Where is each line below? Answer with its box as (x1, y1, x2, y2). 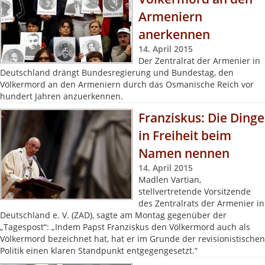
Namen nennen (138, 145, 230, 161)
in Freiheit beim (138, 127, 231, 144)
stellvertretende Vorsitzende (138, 186, 251, 197)
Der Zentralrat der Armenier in (138, 55, 260, 66)
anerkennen (138, 26, 210, 43)
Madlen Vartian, (138, 174, 201, 185)
